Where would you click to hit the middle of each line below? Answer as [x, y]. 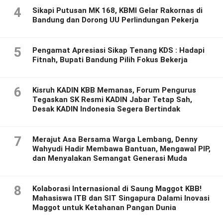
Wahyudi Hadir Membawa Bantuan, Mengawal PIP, [121, 149]
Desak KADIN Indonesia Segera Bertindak [106, 109]
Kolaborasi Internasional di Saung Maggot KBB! [117, 189]
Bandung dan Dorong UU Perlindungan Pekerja [115, 20]
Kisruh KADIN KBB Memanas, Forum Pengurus [114, 90]
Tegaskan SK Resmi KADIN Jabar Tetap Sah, [112, 100]
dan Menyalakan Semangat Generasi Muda [110, 159]
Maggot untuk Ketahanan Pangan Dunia [104, 208]
